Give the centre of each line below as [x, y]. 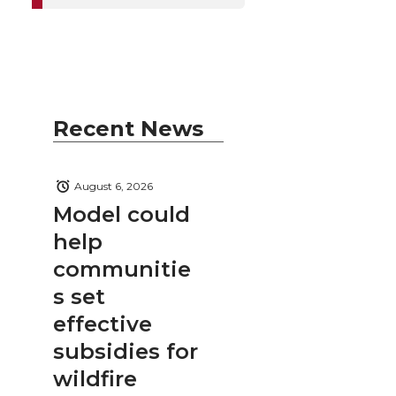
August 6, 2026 [114, 187]
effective [103, 324]
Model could [122, 214]
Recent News [128, 128]
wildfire [95, 378]
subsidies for [126, 351]
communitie [122, 269]
